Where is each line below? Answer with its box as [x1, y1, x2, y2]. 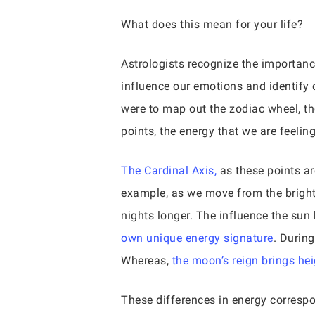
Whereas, [121, 254, 172, 267]
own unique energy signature [121, 231, 274, 245]
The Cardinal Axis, [121, 164, 217, 177]
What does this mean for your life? [121, 18, 303, 31]
